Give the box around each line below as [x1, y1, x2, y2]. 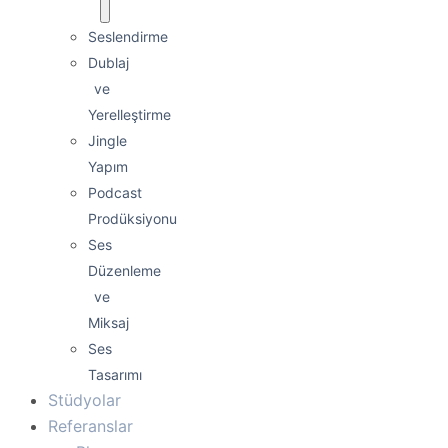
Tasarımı [88, 366, 142, 383]
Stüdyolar [48, 390, 121, 410]
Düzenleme [88, 262, 161, 279]
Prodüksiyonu [88, 210, 177, 227]
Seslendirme [88, 28, 168, 45]
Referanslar [48, 416, 133, 436]
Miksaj [88, 314, 129, 331]
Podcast [88, 184, 142, 201]
